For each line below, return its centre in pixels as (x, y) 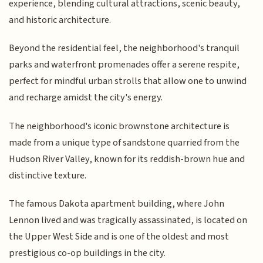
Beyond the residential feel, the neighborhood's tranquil (124, 48)
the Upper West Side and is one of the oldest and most (119, 237)
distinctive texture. (48, 175)
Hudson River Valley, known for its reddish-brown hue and (127, 159)
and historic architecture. (60, 20)
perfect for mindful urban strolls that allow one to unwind (128, 81)
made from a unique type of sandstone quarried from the (124, 142)
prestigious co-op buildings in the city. (87, 253)
